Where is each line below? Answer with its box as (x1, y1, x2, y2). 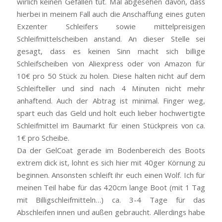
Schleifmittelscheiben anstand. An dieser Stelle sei (16, 33, 206, 44)
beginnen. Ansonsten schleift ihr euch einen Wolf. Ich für (16, 169, 206, 180)
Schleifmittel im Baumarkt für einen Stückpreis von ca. (16, 120, 206, 130)
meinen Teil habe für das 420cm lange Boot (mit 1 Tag (16, 182, 206, 192)
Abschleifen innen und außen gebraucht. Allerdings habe (16, 207, 206, 217)
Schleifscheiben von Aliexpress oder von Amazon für (16, 58, 206, 68)
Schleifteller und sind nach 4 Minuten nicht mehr (16, 83, 206, 93)
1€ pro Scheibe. (16, 132, 69, 143)
